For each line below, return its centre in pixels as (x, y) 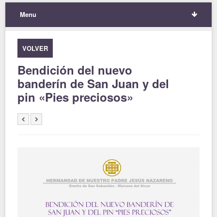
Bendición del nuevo (75, 70)
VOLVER (35, 48)
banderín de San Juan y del (93, 83)
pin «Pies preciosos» (76, 97)
